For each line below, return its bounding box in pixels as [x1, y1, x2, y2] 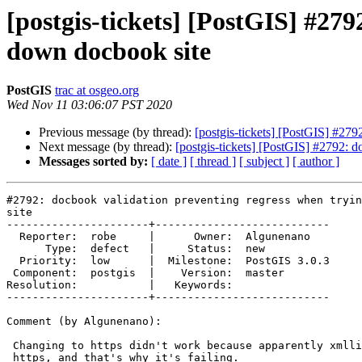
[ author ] [293, 154, 339, 169]
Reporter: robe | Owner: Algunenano [6, 230, 19, 243]
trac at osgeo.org [55, 83, 139, 98]
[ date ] [151, 154, 187, 169]
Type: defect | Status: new [6, 242, 45, 255]
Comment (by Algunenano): [6, 315, 162, 328]
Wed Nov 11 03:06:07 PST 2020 [6, 98, 172, 112]
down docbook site [6, 36, 211, 65]
